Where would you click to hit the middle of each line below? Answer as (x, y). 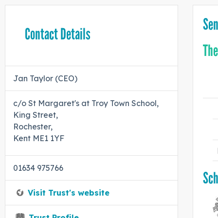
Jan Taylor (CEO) (45, 79)
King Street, (36, 115)
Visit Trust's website (69, 193)
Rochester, (33, 127)
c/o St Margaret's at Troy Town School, (86, 103)
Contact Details (58, 34)
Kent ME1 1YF (39, 138)
